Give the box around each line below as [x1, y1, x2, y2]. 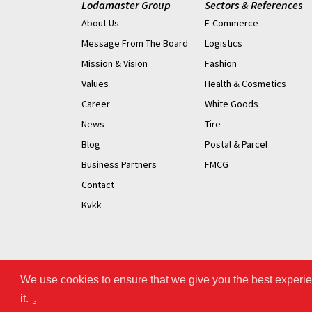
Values [81, 77, 109, 91]
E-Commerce [205, 17, 259, 30]
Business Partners [81, 158, 157, 171]
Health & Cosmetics [205, 77, 287, 91]
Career [81, 97, 110, 111]
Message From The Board [81, 37, 188, 50]
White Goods [205, 97, 259, 111]
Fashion [205, 57, 237, 70]
